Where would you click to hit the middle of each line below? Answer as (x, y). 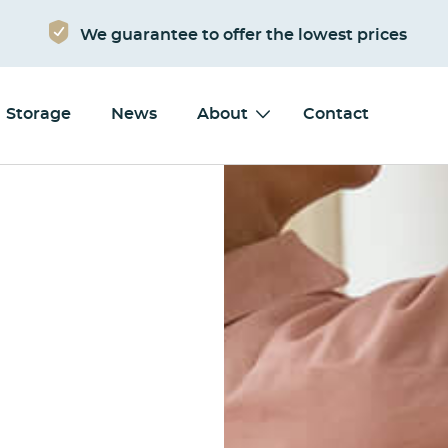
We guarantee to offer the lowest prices (243, 34)
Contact (336, 113)
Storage (39, 113)
